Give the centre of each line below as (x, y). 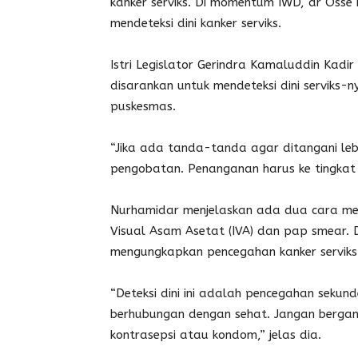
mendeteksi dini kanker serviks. (196, 23)
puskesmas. (143, 106)
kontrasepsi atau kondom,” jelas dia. (216, 335)
